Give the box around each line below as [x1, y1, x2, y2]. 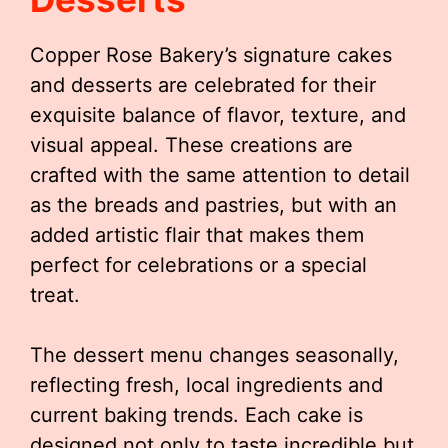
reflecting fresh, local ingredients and [30, 373, 383, 397]
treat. [30, 283, 80, 307]
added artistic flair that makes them [30, 223, 364, 247]
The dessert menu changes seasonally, [30, 343, 399, 367]
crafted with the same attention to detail [30, 163, 410, 187]
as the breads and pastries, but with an [30, 193, 397, 217]
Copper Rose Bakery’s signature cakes [30, 43, 392, 67]
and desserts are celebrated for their [30, 73, 376, 97]
